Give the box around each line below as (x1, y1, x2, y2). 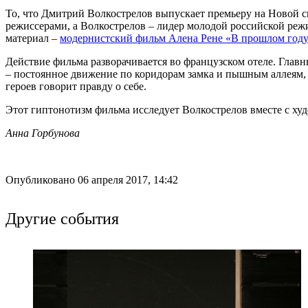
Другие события (5, 207, 119, 230)
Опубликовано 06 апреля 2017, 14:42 (5, 174, 178, 186)
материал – (5, 32, 60, 45)
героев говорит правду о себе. (5, 80, 146, 93)
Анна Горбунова (5, 127, 80, 140)
